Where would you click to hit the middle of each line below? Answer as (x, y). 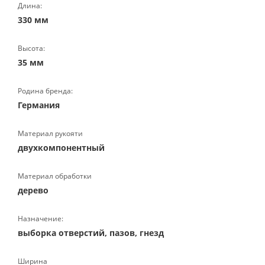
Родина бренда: (45, 91)
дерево (33, 190)
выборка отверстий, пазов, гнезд (91, 233)
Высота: (31, 48)
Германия (39, 105)
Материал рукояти (50, 133)
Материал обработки (55, 176)
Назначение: (41, 219)
